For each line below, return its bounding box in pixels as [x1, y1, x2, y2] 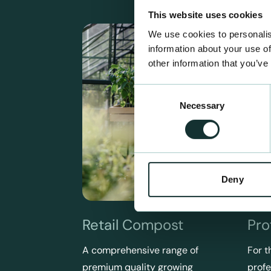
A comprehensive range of [82, 243, 198, 256]
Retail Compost [82, 215, 183, 234]
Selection [134, 100, 171, 111]
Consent [134, 85, 168, 96]
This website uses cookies [148, 9, 263, 20]
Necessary [180, 100, 224, 111]
